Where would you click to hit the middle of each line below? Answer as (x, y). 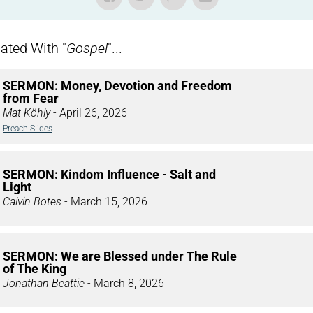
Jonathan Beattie (44, 283)
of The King (35, 268)
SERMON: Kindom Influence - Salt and (109, 174)
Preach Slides (28, 128)
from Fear (31, 98)
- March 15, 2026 (104, 201)
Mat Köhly (27, 112)
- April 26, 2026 (89, 112)
